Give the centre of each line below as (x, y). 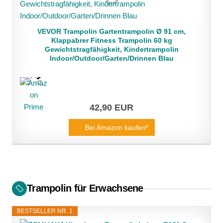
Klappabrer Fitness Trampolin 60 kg (111, 40)
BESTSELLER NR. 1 (45, 211)
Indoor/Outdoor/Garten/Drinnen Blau (111, 58)
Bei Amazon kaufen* (116, 127)
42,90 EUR (111, 108)
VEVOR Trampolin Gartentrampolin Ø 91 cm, (111, 31)
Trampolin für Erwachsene (85, 188)
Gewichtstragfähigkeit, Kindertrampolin (111, 49)
